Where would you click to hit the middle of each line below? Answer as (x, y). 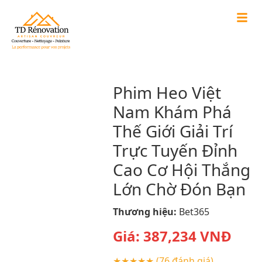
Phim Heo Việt (167, 92)
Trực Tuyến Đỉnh (175, 150)
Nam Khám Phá (172, 111)
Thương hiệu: (144, 211)
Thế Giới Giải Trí (173, 131)
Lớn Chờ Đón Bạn (179, 189)
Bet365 (194, 211)
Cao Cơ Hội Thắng (181, 169)
